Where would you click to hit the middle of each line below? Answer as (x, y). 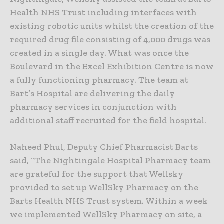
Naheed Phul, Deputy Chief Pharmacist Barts (104, 147)
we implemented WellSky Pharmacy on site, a (106, 215)
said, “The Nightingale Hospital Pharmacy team (110, 161)
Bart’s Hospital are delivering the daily (92, 94)
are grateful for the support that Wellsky (97, 174)
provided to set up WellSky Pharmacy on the (104, 188)
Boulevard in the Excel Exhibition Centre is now (112, 67)
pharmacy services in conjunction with (93, 107)
